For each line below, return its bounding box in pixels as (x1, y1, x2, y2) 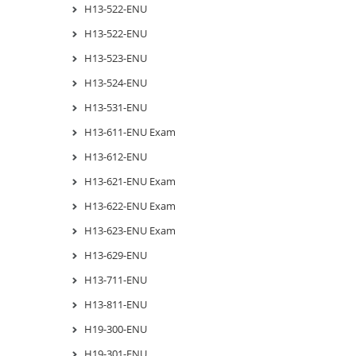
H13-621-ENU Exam (84, 173, 176, 188)
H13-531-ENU (84, 99, 147, 114)
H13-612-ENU (84, 149, 147, 164)
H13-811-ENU (84, 296, 147, 311)
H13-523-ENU (84, 50, 147, 65)
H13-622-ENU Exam (84, 198, 176, 213)
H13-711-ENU (84, 272, 147, 287)
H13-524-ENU (84, 75, 147, 90)
